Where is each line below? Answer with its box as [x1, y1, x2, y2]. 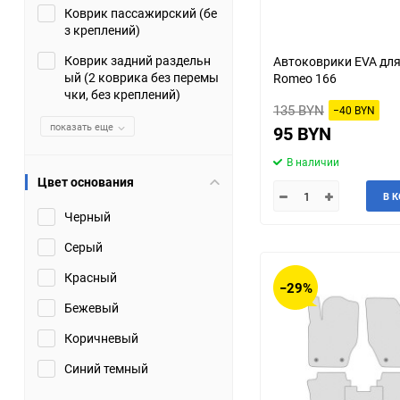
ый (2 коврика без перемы [64, 69, 219, 86]
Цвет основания [37, 173, 134, 190]
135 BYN [273, 101, 324, 119]
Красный [64, 269, 117, 286]
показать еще [50, 120, 113, 133]
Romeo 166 [273, 70, 337, 87]
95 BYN [273, 121, 331, 146]
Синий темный [64, 360, 148, 377]
